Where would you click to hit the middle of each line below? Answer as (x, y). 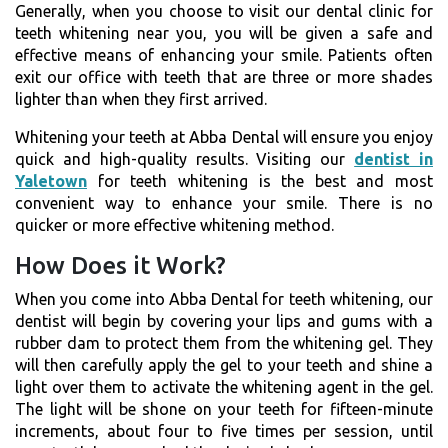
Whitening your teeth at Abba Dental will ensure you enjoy (224, 136)
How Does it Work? (120, 265)
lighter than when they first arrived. (141, 98)
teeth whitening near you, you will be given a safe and (224, 32)
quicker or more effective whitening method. (174, 224)
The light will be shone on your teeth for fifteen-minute (224, 408)
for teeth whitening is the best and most (260, 180)
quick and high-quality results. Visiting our (185, 158)
